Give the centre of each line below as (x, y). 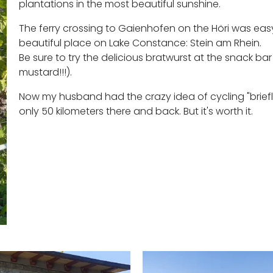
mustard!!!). (45, 72)
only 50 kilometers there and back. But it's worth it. (136, 111)
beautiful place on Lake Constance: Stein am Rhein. (140, 43)
